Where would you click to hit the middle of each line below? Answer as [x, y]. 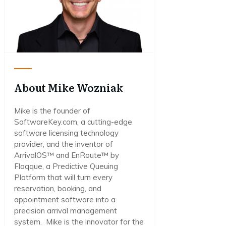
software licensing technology [66, 133]
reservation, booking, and [58, 189]
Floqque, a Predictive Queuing [66, 166]
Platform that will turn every [63, 178]
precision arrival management [66, 211]
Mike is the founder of [52, 111]
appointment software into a [65, 200]
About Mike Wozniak [69, 88]
